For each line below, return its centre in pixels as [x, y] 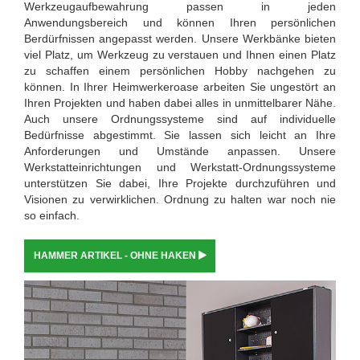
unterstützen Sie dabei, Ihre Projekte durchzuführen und [180, 183]
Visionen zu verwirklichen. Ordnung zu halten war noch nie [180, 199]
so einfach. [52, 215]
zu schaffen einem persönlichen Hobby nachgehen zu [180, 70]
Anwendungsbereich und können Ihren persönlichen [180, 22]
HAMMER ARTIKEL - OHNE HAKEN [116, 255]
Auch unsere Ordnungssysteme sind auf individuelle [180, 119]
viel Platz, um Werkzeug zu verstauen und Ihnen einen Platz [180, 54]
